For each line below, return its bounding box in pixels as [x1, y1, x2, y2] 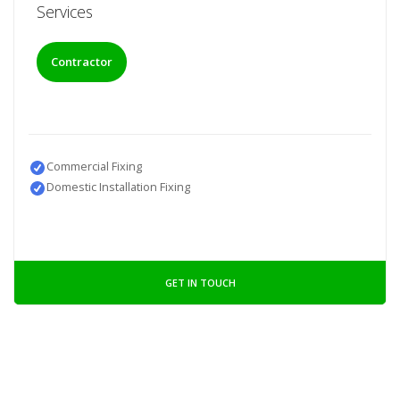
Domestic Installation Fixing [46, 178, 190, 195]
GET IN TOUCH [164, 275, 236, 289]
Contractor [50, 54, 112, 71]
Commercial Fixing [46, 157, 142, 174]
